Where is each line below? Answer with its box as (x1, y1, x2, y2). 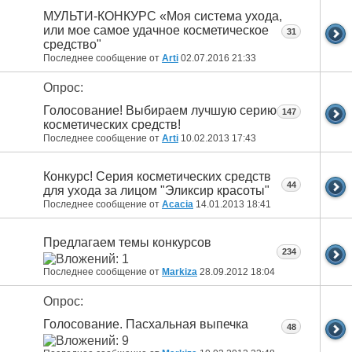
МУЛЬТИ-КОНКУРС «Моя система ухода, (43, 9, 282, 23)
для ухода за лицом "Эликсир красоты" (43, 183, 269, 197)
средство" (43, 37, 101, 51)
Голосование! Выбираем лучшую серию (43, 103, 277, 117)
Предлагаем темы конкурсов (43, 236, 211, 250)
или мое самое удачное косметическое (43, 23, 269, 37)
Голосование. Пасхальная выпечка (43, 317, 248, 332)
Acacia (162, 198, 193, 210)
